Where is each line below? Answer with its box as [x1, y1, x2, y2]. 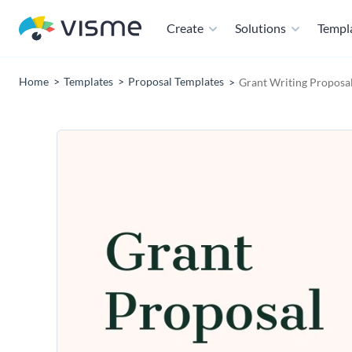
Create [167, 20, 203, 35]
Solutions [235, 20, 286, 35]
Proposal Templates [128, 75, 224, 88]
